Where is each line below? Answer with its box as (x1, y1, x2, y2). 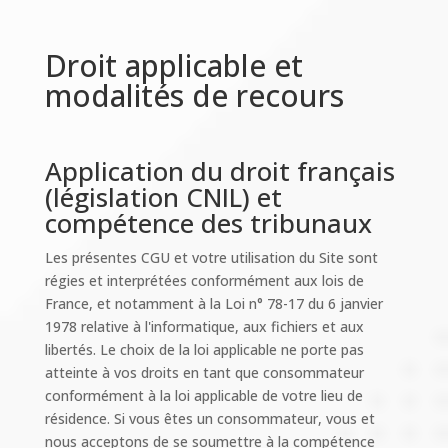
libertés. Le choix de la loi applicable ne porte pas (44, 340, 364, 359)
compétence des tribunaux (44, 205, 372, 241)
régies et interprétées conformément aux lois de (44, 271, 364, 290)
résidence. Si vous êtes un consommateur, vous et (44, 409, 375, 428)
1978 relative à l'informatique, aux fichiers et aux (44, 317, 364, 336)
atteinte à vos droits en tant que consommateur (44, 363, 364, 382)
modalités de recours (44, 75, 344, 116)
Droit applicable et (44, 45, 303, 86)
